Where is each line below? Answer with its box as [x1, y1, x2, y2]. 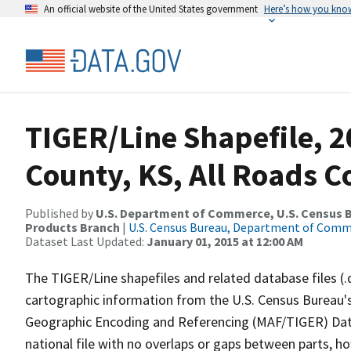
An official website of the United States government [44, 2, 258, 15]
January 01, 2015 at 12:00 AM [147, 233, 303, 249]
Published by [25, 205, 96, 221]
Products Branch [25, 219, 120, 235]
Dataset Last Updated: [25, 233, 147, 249]
